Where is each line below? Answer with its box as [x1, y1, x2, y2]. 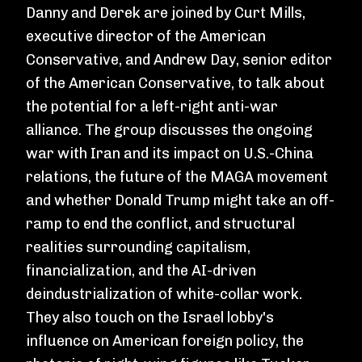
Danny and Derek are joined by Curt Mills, [26, 4, 305, 22]
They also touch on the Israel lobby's [26, 309, 274, 326]
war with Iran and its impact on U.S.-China [26, 145, 314, 162]
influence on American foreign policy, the [26, 332, 304, 350]
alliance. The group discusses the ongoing [26, 121, 313, 139]
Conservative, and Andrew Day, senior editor [26, 51, 332, 69]
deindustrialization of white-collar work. [26, 285, 302, 303]
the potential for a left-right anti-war [26, 98, 278, 116]
